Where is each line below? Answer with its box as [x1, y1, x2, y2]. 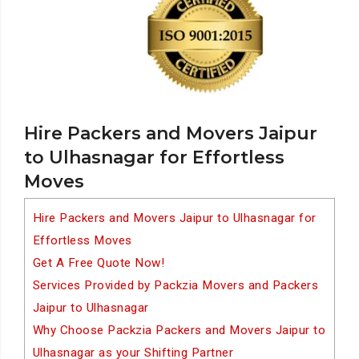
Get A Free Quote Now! [32, 256, 165, 270]
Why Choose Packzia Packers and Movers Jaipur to [32, 323, 326, 337]
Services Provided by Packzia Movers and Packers [32, 278, 319, 292]
